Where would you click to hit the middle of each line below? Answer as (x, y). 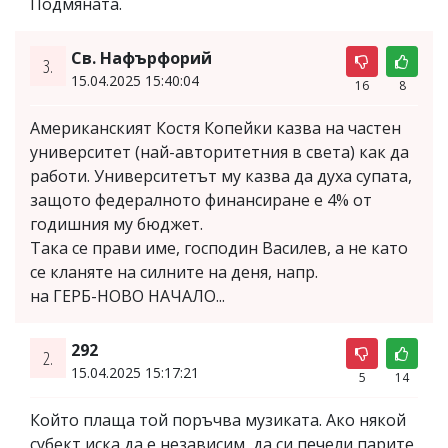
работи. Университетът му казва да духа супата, (221, 175)
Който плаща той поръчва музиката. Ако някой (218, 419)
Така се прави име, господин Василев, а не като (219, 247)
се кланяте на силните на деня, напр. (174, 271)
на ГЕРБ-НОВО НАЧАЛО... (127, 295)
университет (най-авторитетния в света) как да (219, 151)
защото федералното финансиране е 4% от (201, 199)
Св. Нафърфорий (141, 57)
